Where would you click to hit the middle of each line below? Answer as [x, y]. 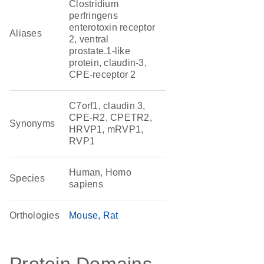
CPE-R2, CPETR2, [110, 118]
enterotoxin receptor [112, 27]
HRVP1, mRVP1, [106, 129]
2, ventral [89, 39]
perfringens [93, 16]
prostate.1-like [100, 51]
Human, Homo [100, 172]
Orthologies [34, 215]
